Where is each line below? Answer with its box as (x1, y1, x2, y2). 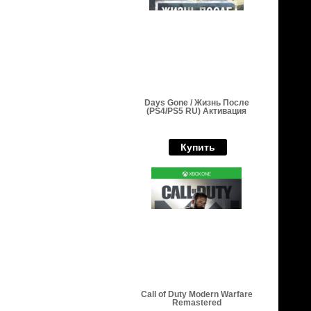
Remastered (171, 298, 221, 308)
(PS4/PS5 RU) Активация (146, 106, 246, 116)
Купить (180, 142, 215, 153)
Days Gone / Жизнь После (144, 98, 249, 108)
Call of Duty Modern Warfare (140, 289, 253, 299)
